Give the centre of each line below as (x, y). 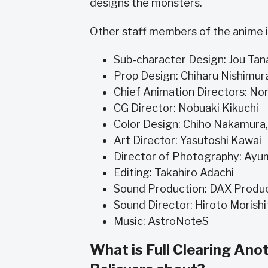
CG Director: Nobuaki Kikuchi (186, 108)
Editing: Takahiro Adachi (174, 173)
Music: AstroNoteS (161, 221)
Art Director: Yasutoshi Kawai (188, 140)
